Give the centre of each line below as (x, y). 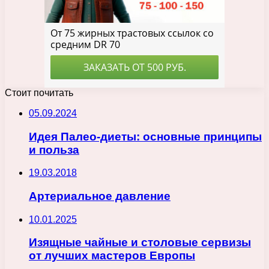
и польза (54, 150)
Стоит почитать (39, 92)
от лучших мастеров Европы (112, 256)
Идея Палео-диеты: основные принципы (145, 136)
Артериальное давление (100, 196)
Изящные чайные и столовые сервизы (140, 243)
